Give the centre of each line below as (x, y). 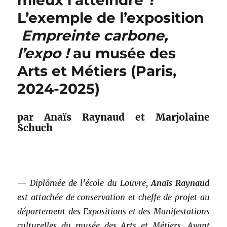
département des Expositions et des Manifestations (113, 212)
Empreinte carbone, (93, 36)
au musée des (123, 53)
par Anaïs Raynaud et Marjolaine (113, 117)
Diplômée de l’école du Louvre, (90, 183)
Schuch (35, 128)
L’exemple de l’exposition (111, 18)
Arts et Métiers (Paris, (97, 71)
